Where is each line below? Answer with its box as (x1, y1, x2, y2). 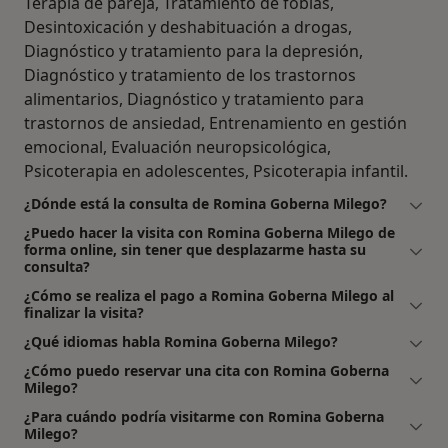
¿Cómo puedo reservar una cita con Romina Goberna (24, 361, 389, 381)
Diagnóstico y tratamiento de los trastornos (24, 64, 356, 87)
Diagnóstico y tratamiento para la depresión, (24, 40, 363, 63)
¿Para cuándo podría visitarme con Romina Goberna (24, 407, 384, 427)
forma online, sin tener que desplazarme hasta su (24, 240, 366, 260)
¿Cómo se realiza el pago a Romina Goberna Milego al (24, 286, 394, 306)
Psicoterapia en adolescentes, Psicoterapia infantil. (24, 160, 408, 183)
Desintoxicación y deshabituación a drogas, (24, 16, 352, 39)
